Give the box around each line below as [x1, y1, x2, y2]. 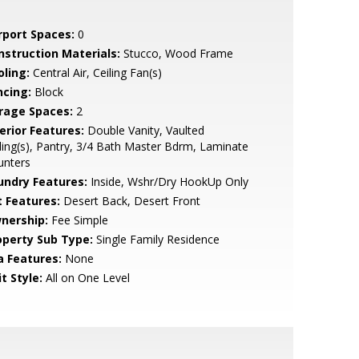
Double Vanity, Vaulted [83, 123, 204, 138]
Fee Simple [47, 212, 108, 228]
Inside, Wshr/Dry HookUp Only [87, 174, 248, 189]
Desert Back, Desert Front [59, 193, 200, 208]
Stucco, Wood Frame [119, 46, 233, 61]
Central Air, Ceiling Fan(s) [29, 65, 162, 80]
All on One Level [42, 270, 130, 285]
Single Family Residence [92, 232, 220, 247]
